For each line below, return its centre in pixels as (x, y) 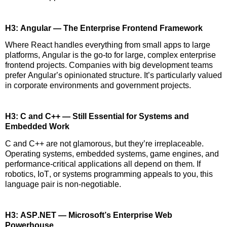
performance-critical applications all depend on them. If (103, 164)
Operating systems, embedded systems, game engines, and (112, 154)
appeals (158, 174)
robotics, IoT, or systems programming (74, 174)
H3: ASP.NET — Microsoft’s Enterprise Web (89, 215)
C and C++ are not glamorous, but (67, 143)
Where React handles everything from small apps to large (108, 45)
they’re (140, 143)
